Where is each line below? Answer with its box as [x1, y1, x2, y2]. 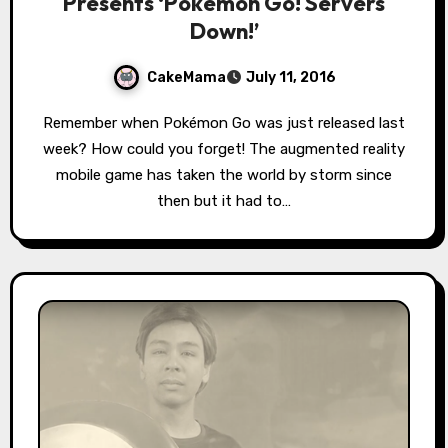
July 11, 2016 [245, 69, 336, 87]
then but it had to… [157, 192, 291, 211]
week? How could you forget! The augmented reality [43, 140, 405, 159]
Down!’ [189, 17, 259, 46]
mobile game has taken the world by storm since [56, 166, 392, 185]
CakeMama [146, 68, 226, 86]
